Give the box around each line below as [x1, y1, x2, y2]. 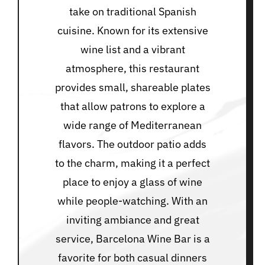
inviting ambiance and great [66, 213, 199, 227]
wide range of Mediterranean [63, 118, 202, 132]
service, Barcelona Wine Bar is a [55, 232, 210, 246]
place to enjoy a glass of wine [63, 175, 202, 189]
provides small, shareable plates [54, 80, 211, 95]
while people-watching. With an [57, 194, 208, 208]
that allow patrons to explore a [60, 99, 205, 114]
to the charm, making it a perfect [55, 156, 210, 170]
